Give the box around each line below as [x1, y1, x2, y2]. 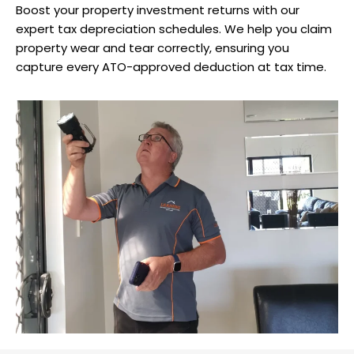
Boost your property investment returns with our [16, 2, 299, 19]
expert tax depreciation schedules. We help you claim [16, 21, 332, 38]
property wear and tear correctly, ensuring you [16, 40, 289, 57]
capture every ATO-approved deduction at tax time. [16, 58, 326, 76]
